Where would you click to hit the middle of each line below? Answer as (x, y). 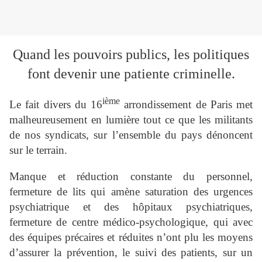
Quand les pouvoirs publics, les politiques (131, 55)
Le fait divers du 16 (56, 105)
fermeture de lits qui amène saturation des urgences (131, 192)
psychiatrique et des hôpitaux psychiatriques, (131, 207)
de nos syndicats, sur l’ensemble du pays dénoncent (131, 135)
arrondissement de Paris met (186, 105)
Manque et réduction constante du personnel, (131, 177)
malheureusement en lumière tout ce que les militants (131, 120)
